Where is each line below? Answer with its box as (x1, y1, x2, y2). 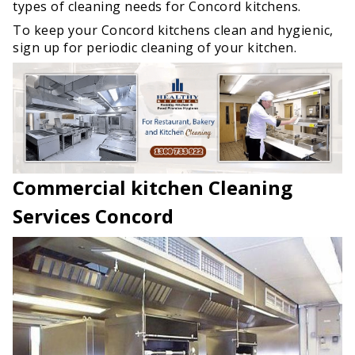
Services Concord (13, 203, 174, 230)
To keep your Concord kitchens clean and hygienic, (13, 21, 334, 39)
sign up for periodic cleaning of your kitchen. (13, 38, 296, 56)
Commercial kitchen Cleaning (13, 174, 292, 201)
